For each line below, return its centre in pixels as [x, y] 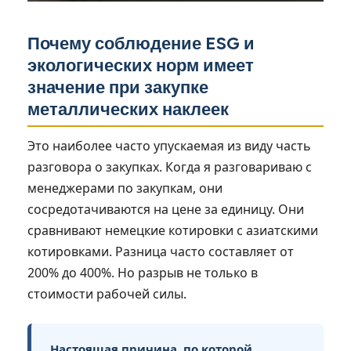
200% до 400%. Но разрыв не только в [143, 272]
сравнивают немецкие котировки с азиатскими [173, 230]
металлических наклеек [128, 109]
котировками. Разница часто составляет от [161, 251]
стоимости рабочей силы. [107, 293]
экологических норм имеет [141, 65]
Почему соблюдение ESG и [141, 43]
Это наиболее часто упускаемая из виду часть [169, 145]
